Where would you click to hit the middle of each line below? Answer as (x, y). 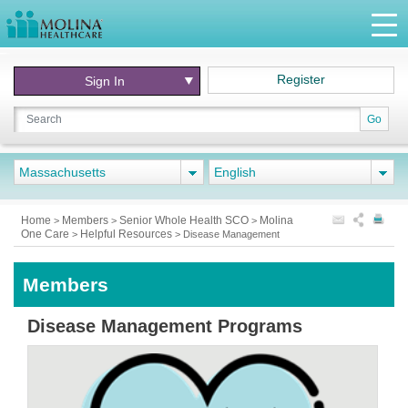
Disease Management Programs (165, 326)
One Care (46, 234)
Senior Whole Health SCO (185, 220)
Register (301, 79)
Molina (276, 220)
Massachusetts (62, 172)
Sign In (105, 81)
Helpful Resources (127, 234)
